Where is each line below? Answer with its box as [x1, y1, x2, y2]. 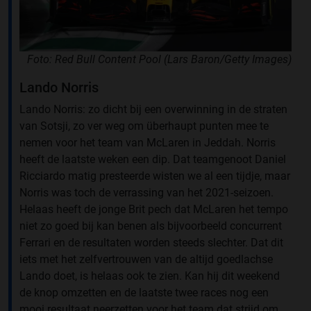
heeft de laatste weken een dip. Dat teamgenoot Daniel [19, 153, 286, 167]
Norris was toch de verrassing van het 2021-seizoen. [19, 186, 274, 200]
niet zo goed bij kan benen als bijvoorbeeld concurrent [19, 219, 282, 233]
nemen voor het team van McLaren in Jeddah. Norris [19, 136, 276, 150]
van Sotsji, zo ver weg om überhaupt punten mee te [19, 119, 269, 133]
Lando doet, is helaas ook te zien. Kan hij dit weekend [19, 269, 280, 283]
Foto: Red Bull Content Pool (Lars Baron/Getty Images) [27, 53, 292, 67]
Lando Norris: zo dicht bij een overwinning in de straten [19, 103, 287, 117]
